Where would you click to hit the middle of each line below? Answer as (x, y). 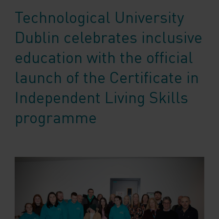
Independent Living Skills (101, 97)
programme (56, 117)
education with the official (104, 57)
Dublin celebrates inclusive (109, 37)
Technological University (99, 17)
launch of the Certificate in (107, 77)
